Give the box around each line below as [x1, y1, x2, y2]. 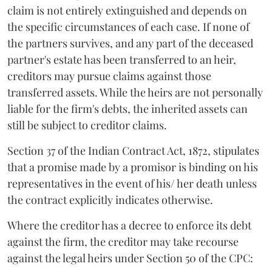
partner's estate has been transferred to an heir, [7, 52, 236, 67]
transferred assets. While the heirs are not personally [7, 84, 263, 100]
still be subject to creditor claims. [7, 117, 167, 132]
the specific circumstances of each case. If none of [7, 19, 250, 34]
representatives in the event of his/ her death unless [7, 175, 257, 191]
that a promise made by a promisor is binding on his [7, 159, 258, 174]
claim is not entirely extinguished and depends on [7, 2, 247, 18]
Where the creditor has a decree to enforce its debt [7, 217, 251, 233]
